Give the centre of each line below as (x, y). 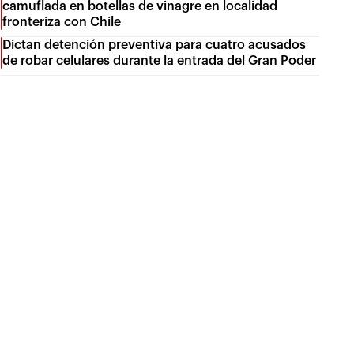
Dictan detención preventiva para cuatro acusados (154, 45)
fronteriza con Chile (62, 22)
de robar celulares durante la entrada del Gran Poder (160, 60)
